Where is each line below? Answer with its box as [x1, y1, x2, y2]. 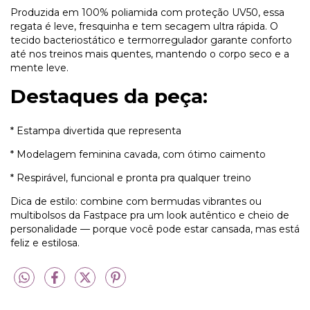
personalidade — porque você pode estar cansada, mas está [10, 223, 300, 236]
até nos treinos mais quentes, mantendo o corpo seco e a [10, 48, 289, 61]
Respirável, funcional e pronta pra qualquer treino [17, 172, 251, 185]
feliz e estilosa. [10, 237, 80, 250]
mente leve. [10, 62, 69, 75]
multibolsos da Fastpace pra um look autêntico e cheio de [10, 209, 289, 222]
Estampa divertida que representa [17, 125, 181, 138]
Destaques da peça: [10, 84, 208, 109]
